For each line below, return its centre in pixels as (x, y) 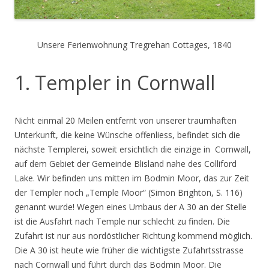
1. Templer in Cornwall (115, 83)
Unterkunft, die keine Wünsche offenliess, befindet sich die (127, 135)
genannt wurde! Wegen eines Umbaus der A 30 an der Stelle (131, 207)
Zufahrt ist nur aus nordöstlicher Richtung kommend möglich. (133, 236)
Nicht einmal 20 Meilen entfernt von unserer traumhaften (125, 121)
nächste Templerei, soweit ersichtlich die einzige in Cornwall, (133, 150)
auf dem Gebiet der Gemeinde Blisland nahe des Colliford (125, 164)
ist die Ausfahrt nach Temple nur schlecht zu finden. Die (122, 222)
